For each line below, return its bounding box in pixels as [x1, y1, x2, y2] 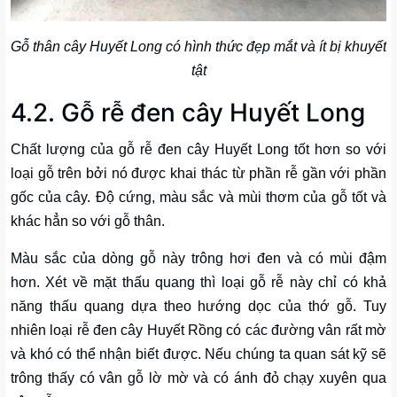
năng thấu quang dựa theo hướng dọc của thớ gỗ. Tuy [11, 299, 386, 315]
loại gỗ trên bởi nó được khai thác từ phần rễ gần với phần [11, 166, 386, 182]
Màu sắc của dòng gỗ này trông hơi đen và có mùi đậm [11, 251, 386, 267]
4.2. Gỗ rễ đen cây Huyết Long [11, 97, 365, 128]
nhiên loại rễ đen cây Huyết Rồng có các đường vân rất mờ [11, 323, 386, 339]
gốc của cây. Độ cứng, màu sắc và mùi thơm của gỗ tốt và [11, 190, 386, 206]
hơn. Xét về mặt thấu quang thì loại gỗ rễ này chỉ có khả [11, 275, 386, 291]
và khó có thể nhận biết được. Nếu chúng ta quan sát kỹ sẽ [11, 346, 386, 362]
